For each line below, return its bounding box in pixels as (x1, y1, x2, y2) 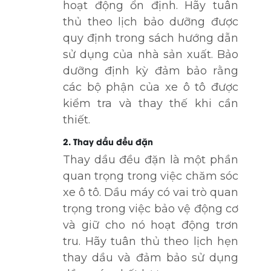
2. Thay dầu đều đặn (63, 134, 153, 148)
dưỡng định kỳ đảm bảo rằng (63, 64, 238, 77)
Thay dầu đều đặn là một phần (63, 152, 238, 166)
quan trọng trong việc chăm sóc (63, 169, 238, 183)
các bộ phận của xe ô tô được (63, 80, 238, 94)
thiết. (63, 113, 90, 126)
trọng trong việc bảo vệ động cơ (63, 201, 238, 215)
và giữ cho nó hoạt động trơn (63, 218, 238, 232)
